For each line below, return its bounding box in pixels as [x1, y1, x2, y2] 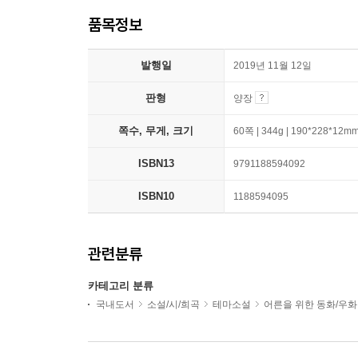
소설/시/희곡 [147, 299, 200, 311]
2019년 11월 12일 [233, 60, 312, 72]
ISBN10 [137, 190, 174, 203]
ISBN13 [137, 157, 174, 170]
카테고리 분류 [88, 280, 153, 292]
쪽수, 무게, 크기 [118, 125, 193, 137]
